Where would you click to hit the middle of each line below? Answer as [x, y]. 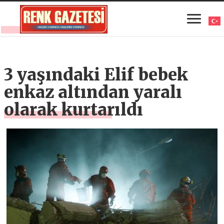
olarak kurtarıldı [74, 109]
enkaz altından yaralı [93, 92]
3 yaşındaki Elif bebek [96, 74]
